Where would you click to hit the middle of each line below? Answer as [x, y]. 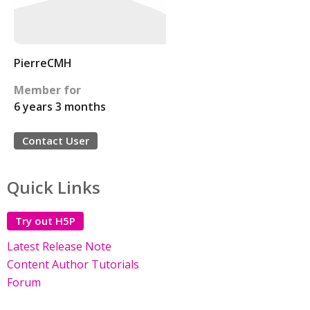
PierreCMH [43, 63]
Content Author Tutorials [73, 264]
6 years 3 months [60, 107]
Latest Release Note [59, 246]
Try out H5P [45, 221]
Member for [47, 90]
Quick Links [54, 187]
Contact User [56, 140]
